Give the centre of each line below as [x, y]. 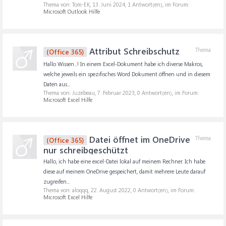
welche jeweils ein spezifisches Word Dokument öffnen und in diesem [127, 74]
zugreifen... [56, 181]
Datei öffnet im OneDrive [138, 139]
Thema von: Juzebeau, [70, 93]
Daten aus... [57, 84]
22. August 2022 [111, 190]
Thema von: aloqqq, [67, 190]
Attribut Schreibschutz [133, 51]
